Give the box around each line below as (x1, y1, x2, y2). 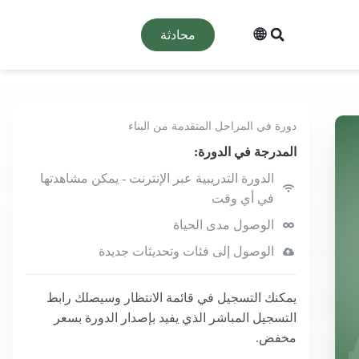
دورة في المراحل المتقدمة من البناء (128, 120, 297, 132)
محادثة (160, 27, 196, 42)
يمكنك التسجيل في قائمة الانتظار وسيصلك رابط (46, 291, 297, 305)
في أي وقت (211, 192, 274, 205)
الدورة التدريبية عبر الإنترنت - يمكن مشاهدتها (39, 171, 274, 185)
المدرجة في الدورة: (194, 145, 297, 159)
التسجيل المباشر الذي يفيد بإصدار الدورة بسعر (54, 311, 297, 325)
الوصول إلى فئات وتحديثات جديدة (98, 244, 274, 258)
